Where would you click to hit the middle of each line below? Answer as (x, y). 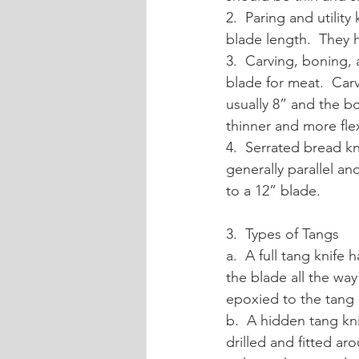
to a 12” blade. (273, 191)
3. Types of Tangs (282, 234)
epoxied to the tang (290, 299)
